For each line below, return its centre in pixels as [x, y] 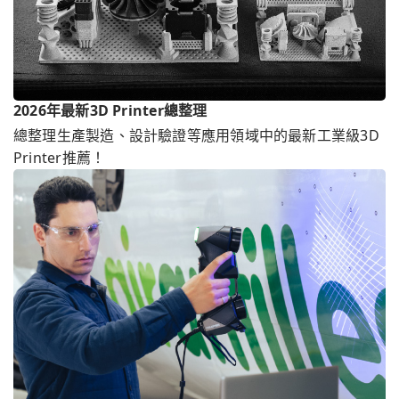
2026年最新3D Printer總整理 [110, 111]
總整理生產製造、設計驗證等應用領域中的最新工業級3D [196, 136]
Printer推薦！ [60, 158]
